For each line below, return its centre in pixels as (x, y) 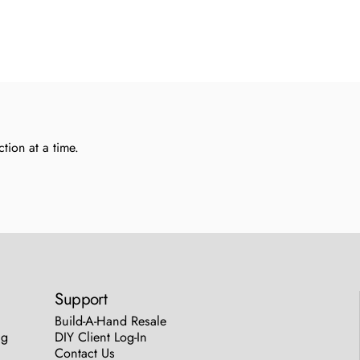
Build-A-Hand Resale (111, 321)
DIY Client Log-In (101, 337)
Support (81, 299)
